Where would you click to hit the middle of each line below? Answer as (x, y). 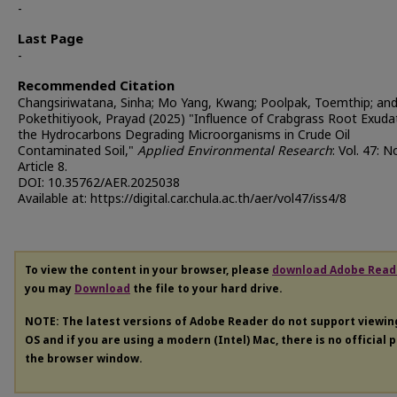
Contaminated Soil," (78, 152)
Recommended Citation (96, 87)
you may (50, 289)
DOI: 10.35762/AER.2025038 (99, 183)
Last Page (51, 40)
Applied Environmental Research (235, 152)
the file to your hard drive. (206, 289)
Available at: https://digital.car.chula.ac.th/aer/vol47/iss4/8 (182, 199)
